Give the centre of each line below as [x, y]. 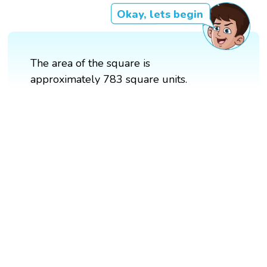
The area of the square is [91, 63]
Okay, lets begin [160, 15]
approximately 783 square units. [109, 80]
